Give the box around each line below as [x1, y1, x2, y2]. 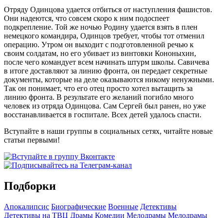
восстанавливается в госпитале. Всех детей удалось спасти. [4, 110, 201, 119]
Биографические [51, 202, 106, 211]
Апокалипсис [4, 202, 49, 211]
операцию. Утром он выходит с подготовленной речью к [4, 40, 194, 49]
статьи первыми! [4, 136, 60, 145]
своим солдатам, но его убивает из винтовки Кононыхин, [4, 49, 196, 58]
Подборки [4, 180, 56, 193]
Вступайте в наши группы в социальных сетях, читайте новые [4, 127, 213, 136]
